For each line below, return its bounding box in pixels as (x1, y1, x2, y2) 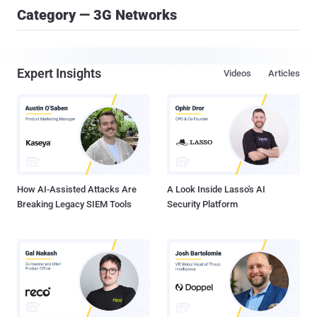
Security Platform (167, 199, 238, 210)
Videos (224, 68, 251, 79)
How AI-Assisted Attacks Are (17, 184, 137, 195)
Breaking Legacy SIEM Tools (17, 199, 132, 210)
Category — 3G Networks (17, 6, 177, 23)
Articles (268, 68, 300, 79)
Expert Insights (17, 66, 101, 81)
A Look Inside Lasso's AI (167, 184, 265, 195)
